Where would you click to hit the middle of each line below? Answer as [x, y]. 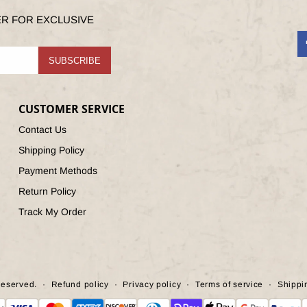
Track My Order [52, 212]
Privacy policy [152, 284]
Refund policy [80, 284]
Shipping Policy [51, 150]
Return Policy [47, 191]
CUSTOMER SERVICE [71, 109]
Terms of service [229, 284]
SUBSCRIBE [75, 60]
